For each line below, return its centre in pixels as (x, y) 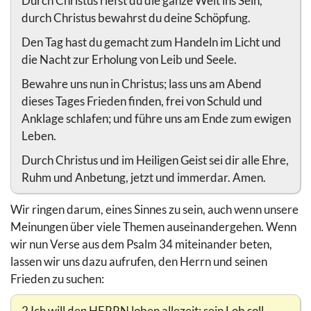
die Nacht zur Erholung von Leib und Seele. (129, 59)
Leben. (39, 135)
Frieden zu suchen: (57, 278)
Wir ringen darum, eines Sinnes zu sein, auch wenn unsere (154, 209)
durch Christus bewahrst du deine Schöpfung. (136, 17)
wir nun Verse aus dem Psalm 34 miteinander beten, (141, 244)
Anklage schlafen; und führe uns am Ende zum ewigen (156, 118)
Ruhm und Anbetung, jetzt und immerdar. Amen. (144, 177)
